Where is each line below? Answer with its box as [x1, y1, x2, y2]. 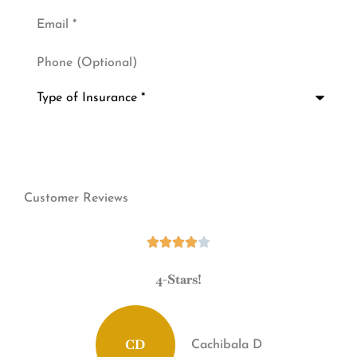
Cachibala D [190, 339, 262, 352]
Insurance [23, 107, 78, 120]
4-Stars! [155, 271, 202, 288]
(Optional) [23, 56, 85, 69]
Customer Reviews [24, 192, 128, 206]
